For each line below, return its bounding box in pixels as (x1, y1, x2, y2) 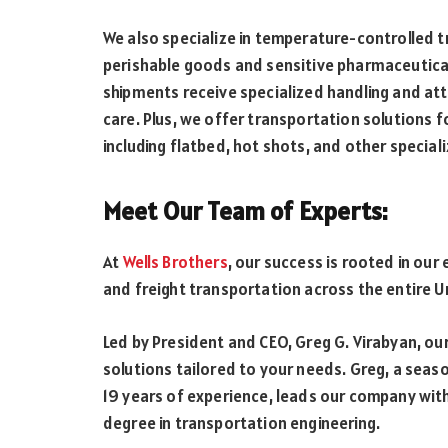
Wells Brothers (122, 250, 228, 273)
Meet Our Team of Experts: (103, 195, 389, 228)
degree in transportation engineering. (103, 411, 381, 434)
